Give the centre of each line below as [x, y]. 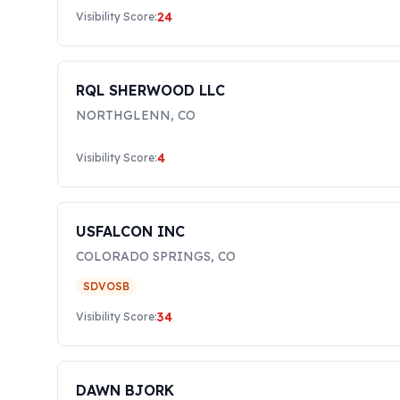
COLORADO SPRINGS [143, 256]
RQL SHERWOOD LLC [150, 90]
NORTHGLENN [123, 115]
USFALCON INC [130, 231]
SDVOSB [106, 286]
